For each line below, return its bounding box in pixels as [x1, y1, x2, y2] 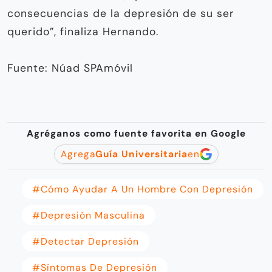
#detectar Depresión [32, 234, 139, 248]
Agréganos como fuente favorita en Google [26, 127, 246, 140]
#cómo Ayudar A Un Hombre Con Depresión [32, 182, 253, 195]
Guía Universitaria [95, 148, 188, 160]
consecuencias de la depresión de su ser [7, 6, 234, 20]
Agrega [60, 148, 95, 160]
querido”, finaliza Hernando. [7, 24, 158, 38]
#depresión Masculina [32, 208, 145, 222]
